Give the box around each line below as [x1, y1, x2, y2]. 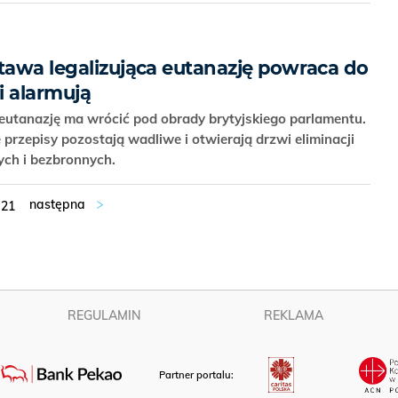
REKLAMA [264, 307, 324, 323]
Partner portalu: [159, 369, 237, 382]
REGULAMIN [67, 307, 141, 323]
